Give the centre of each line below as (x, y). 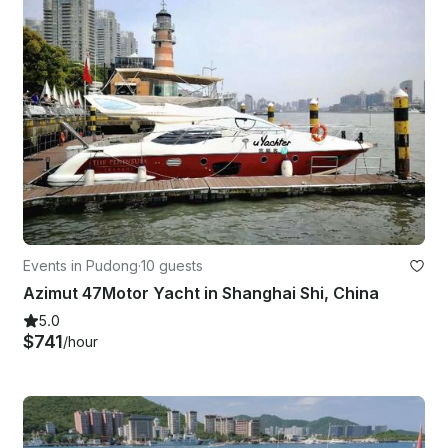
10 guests (172, 266)
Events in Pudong (80, 266)
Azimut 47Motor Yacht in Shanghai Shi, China (201, 293)
